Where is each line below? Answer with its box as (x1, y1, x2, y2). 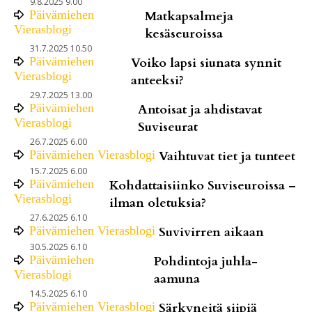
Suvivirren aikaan (159, 223, 264, 241)
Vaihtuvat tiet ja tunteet (159, 147, 295, 165)
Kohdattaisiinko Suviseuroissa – (109, 176, 296, 194)
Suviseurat (137, 118, 198, 136)
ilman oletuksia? (109, 194, 206, 212)
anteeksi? (131, 71, 185, 89)
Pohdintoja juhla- (153, 252, 258, 270)
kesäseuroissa (144, 24, 223, 42)
